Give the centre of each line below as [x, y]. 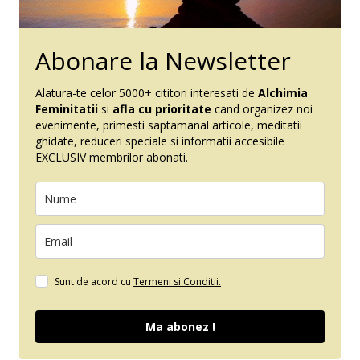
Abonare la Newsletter [163, 60]
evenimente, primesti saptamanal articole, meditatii [169, 125]
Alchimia [283, 92]
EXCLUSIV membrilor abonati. [112, 157]
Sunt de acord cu [94, 281]
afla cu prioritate [162, 108]
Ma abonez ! [180, 326]
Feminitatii [68, 108]
